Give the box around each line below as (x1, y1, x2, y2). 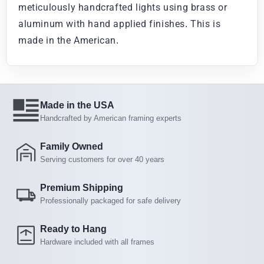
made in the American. (18, 34, 119, 46)
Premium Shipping (40, 182, 123, 193)
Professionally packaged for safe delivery (40, 196, 181, 205)
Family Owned (40, 141, 103, 151)
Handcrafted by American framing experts (40, 113, 181, 123)
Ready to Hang (40, 223, 107, 234)
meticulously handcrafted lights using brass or (18, 1, 227, 13)
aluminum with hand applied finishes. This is (18, 18, 221, 29)
